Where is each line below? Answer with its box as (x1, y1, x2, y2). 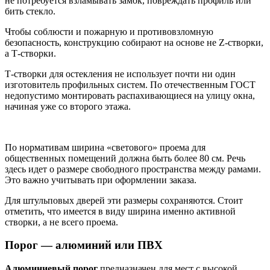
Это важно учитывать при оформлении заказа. (5, 174, 196, 185)
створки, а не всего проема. (5, 216, 118, 227)
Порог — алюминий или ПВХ (5, 239, 163, 252)
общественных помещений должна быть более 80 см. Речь (5, 152, 245, 163)
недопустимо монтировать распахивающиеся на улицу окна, (5, 90, 255, 101)
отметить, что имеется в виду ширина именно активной (5, 206, 236, 216)
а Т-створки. (5, 48, 56, 58)
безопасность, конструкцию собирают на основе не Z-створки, (5, 37, 263, 48)
